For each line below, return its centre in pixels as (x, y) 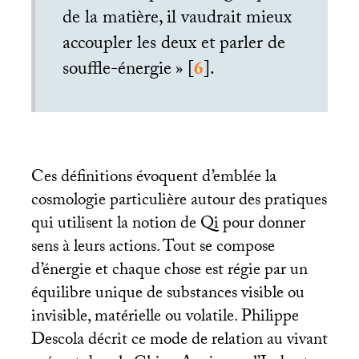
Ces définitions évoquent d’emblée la (153, 178)
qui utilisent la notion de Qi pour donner (168, 225)
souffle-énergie (117, 71)
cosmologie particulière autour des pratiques (179, 202)
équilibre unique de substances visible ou (167, 294)
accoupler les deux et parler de (174, 45)
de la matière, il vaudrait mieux (177, 19)
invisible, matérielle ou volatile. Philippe (165, 318)
